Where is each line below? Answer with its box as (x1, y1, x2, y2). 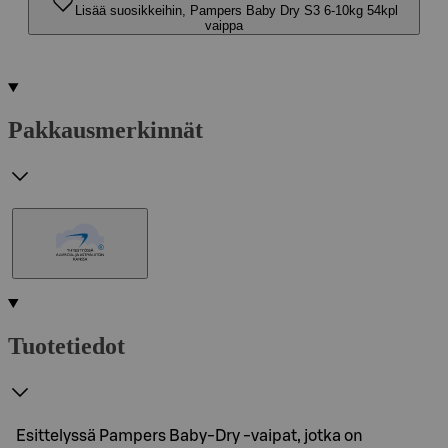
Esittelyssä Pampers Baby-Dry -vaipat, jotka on (16, 427, 363, 444)
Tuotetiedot (8, 332, 125, 359)
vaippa (205, 18, 243, 33)
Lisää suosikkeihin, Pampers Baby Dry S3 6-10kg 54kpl (74, 3, 398, 18)
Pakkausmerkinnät (8, 116, 203, 143)
